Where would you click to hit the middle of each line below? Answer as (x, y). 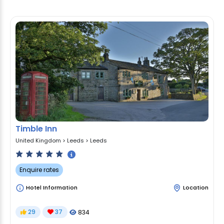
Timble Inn (36, 129)
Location (196, 187)
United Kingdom (38, 141)
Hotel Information (51, 187)
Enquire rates (39, 169)
